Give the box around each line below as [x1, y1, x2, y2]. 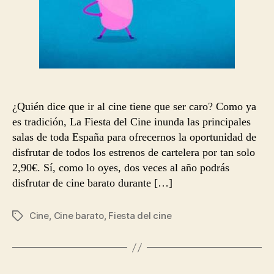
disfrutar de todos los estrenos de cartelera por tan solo [12, 146, 255, 158]
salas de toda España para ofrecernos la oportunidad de [12, 131, 256, 143]
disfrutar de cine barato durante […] [12, 177, 172, 189]
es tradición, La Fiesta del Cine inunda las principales [12, 116, 251, 128]
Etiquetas [12, 210, 53, 222]
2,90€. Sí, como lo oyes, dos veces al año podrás [12, 161, 229, 174]
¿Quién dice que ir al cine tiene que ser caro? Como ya [12, 100, 256, 113]
